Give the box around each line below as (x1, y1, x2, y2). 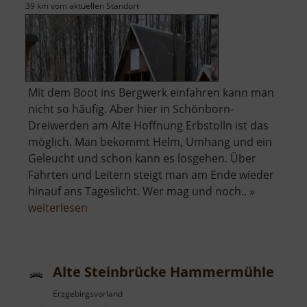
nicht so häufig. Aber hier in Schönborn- (28, 101, 234, 117)
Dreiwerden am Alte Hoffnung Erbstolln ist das (28, 118, 269, 134)
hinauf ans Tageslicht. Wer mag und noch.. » (28, 184, 255, 199)
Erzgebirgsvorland (53, 288, 123, 300)
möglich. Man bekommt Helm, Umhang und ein (28, 134, 272, 150)
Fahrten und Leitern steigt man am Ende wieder (28, 167, 274, 183)
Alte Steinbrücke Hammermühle (53, 262, 274, 282)
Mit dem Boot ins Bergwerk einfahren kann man (28, 85, 274, 101)
